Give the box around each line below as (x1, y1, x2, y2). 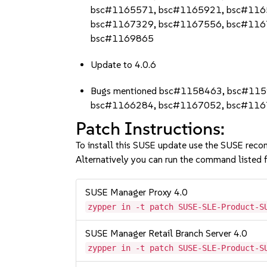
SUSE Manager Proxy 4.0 (85, 187, 188, 198)
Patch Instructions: (76, 117, 225, 139)
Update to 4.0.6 (91, 59, 157, 70)
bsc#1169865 (91, 33, 154, 44)
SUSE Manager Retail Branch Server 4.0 (85, 228, 248, 239)
